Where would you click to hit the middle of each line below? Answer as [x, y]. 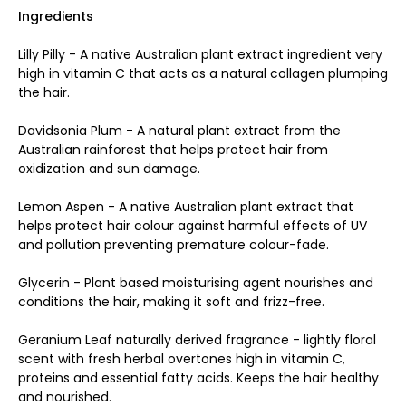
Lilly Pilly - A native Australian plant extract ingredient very [200, 54]
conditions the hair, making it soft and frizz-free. [171, 301]
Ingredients [56, 16]
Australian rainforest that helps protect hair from [173, 149]
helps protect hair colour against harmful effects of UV [193, 225]
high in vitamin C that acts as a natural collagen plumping [203, 73]
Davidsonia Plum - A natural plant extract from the [179, 130]
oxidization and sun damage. [109, 168]
